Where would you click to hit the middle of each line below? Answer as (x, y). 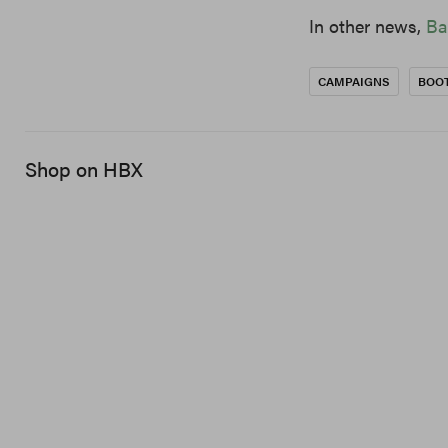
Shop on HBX (84, 169)
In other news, (368, 26)
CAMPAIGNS (354, 81)
